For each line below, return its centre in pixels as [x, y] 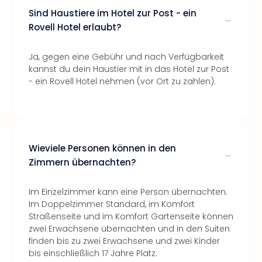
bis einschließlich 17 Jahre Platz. [93, 253]
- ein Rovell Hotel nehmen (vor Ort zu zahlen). [122, 81]
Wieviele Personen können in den [102, 148]
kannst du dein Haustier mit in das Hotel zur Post [129, 69]
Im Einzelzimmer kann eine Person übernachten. [128, 192]
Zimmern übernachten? [82, 162]
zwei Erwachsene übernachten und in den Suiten [129, 229]
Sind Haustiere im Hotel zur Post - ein [113, 13]
